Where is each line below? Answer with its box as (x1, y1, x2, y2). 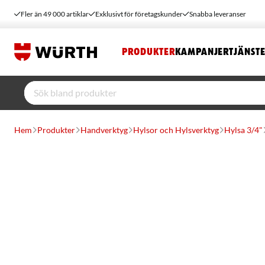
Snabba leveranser (189, 9, 246, 18)
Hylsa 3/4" (224, 125, 263, 135)
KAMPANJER (175, 47, 230, 57)
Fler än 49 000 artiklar (21, 9, 89, 18)
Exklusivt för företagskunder (95, 9, 183, 18)
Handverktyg (80, 125, 128, 135)
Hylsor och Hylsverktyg (133, 125, 219, 135)
